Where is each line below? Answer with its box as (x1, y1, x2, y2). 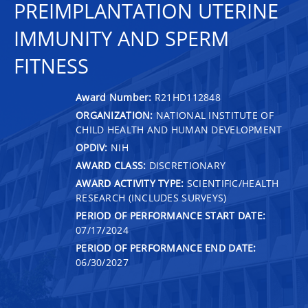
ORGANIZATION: (76, 108, 153, 122)
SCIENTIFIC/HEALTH (184, 176, 279, 190)
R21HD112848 (154, 90, 221, 104)
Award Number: (76, 90, 155, 104)
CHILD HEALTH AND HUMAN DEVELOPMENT (76, 122, 283, 136)
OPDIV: (76, 140, 108, 154)
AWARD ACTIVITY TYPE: (76, 176, 184, 190)
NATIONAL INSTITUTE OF (153, 108, 274, 122)
